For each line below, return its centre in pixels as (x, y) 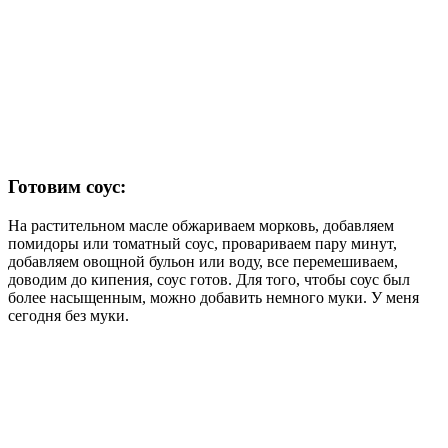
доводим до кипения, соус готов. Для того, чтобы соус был (209, 280)
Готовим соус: (67, 187)
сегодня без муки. (68, 316)
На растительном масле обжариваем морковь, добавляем (201, 226)
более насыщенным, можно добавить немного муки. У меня (213, 298)
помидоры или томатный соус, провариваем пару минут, (202, 244)
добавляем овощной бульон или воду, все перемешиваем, (203, 262)
